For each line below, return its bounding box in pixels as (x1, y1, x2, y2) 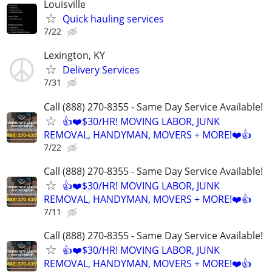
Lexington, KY (44, 49, 105, 63)
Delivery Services (63, 63, 140, 77)
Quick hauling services (63, 12, 164, 26)
